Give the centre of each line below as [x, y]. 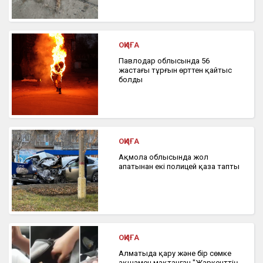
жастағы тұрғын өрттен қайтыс [175, 70]
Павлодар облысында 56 [164, 61]
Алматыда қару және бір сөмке [175, 254]
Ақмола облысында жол [163, 157]
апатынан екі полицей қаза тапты [179, 167]
